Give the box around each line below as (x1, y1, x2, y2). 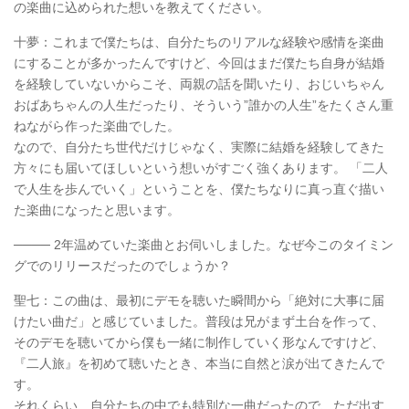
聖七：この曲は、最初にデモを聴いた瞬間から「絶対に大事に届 (14, 293, 384, 309)
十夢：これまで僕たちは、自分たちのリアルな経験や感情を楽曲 (14, 35, 384, 50)
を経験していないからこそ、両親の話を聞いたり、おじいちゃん (14, 77, 384, 92)
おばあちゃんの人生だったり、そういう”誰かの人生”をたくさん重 (14, 98, 393, 113)
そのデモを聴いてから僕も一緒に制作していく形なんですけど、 (14, 335, 384, 351)
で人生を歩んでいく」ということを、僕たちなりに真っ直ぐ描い (14, 182, 384, 197)
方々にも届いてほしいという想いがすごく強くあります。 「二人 (14, 161, 388, 176)
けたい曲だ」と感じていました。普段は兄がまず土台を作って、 (14, 314, 384, 330)
